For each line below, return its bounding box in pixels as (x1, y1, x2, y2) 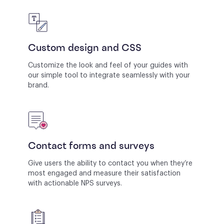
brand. (28, 81, 49, 89)
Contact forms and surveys (28, 141, 154, 151)
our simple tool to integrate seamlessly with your (28, 71, 190, 79)
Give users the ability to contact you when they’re (28, 159, 192, 167)
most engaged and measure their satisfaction (28, 169, 180, 177)
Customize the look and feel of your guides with (28, 61, 188, 69)
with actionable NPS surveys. (28, 179, 122, 187)
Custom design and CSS (28, 43, 141, 53)
